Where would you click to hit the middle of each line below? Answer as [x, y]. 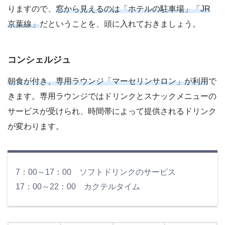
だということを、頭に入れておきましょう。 [120, 24]
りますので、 [32, 9]
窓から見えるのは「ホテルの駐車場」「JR [133, 9]
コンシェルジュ [39, 60]
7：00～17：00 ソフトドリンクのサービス [96, 172]
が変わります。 [36, 127]
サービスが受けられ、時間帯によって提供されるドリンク [112, 111]
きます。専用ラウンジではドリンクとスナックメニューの [112, 96]
